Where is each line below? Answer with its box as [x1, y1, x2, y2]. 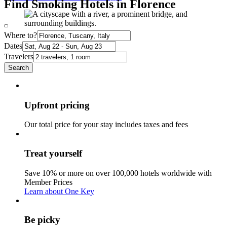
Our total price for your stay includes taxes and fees [24, 120, 188, 129]
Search [8, 63, 29, 71]
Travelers [4, 52, 33, 61]
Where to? [4, 30, 37, 40]
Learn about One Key [24, 186, 94, 196]
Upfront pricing [24, 99, 90, 110]
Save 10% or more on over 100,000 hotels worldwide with [24, 168, 212, 177]
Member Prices [24, 177, 72, 186]
